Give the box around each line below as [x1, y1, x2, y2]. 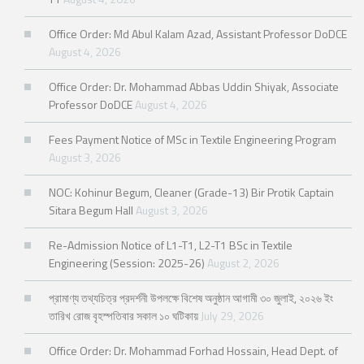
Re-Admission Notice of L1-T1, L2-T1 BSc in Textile [49, 236, 292, 254]
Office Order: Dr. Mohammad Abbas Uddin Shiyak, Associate [49, 78, 339, 96]
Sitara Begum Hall [49, 201, 133, 219]
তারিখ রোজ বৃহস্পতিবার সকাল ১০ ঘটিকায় [49, 307, 198, 325]
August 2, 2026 [207, 254, 279, 272]
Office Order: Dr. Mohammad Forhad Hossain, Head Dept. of [49, 342, 338, 360]
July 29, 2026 [201, 307, 264, 325]
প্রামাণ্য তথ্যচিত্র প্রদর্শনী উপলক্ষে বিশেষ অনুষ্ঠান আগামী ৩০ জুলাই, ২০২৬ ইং [49, 289, 333, 307]
